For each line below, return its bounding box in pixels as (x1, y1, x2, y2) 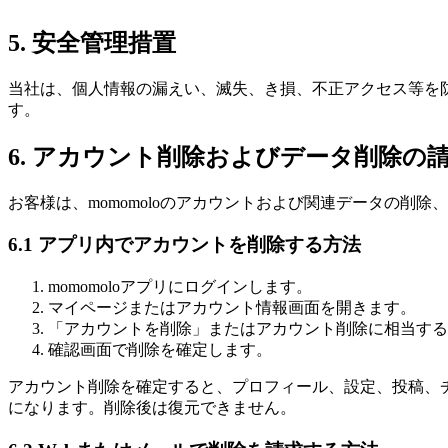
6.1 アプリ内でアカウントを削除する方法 (8, 234, 361, 256)
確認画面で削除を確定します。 (48, 341, 272, 359)
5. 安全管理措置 (8, 30, 176, 57)
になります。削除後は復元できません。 (8, 399, 296, 417)
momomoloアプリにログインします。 (48, 278, 312, 296)
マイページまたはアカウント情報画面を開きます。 (48, 299, 416, 317)
